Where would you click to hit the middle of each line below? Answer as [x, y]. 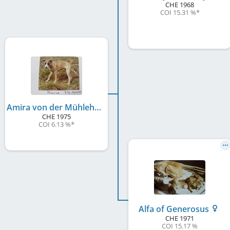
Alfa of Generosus [175, 209]
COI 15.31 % [178, 12]
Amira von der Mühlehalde [98, 107]
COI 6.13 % [55, 124]
